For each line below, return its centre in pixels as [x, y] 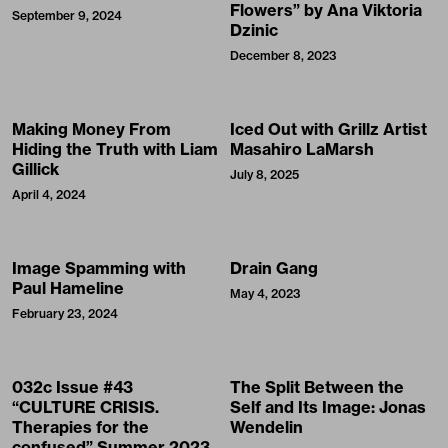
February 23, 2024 [65, 314]
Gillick [35, 169]
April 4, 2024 [49, 195]
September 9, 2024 [67, 16]
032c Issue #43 [72, 387]
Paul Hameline [68, 288]
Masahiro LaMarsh [302, 149]
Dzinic [254, 30]
